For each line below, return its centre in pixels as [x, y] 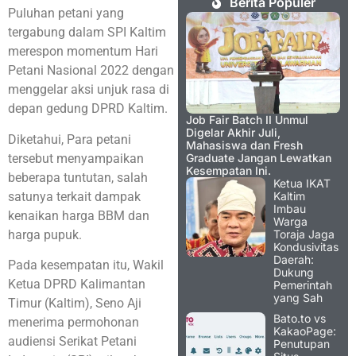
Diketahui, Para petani [70, 139]
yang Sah [298, 297]
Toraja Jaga [304, 234]
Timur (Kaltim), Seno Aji [75, 304]
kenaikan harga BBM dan [79, 215]
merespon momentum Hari [83, 52]
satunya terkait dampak [74, 196]
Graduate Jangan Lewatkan [259, 157]
